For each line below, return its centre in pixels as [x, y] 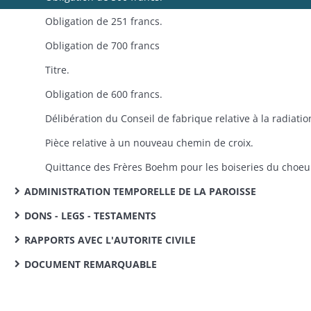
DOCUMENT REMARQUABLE [91, 264]
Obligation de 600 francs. [104, 94]
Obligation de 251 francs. [104, 21]
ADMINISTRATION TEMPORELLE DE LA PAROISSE [140, 191]
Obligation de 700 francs [102, 45]
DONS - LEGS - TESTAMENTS [90, 216]
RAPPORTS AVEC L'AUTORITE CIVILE [110, 240]
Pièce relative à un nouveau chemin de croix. [149, 143]
